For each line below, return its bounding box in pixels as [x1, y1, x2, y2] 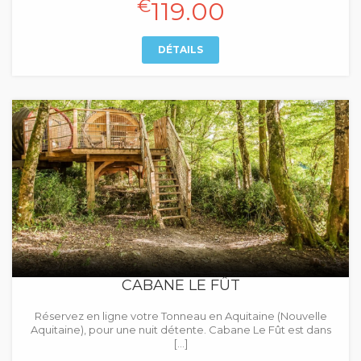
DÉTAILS [158, 44, 203, 56]
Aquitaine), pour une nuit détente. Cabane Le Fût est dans [30, 323, 331, 336]
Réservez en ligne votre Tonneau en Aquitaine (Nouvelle [34, 309, 327, 322]
